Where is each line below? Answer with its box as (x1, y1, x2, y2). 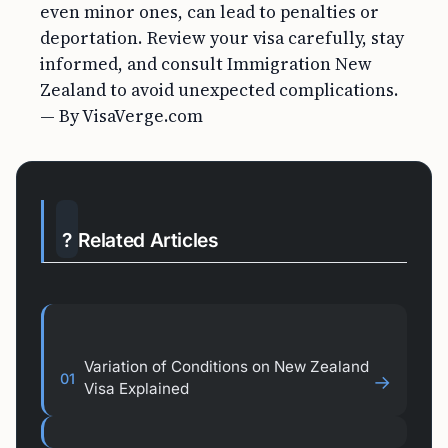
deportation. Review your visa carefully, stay (40, 26, 404, 50)
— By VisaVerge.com (40, 104, 203, 128)
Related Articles (77, 228, 219, 252)
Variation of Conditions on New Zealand (84, 357, 369, 376)
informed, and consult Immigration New (40, 52, 372, 76)
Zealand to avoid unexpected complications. (40, 78, 399, 102)
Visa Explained (84, 379, 189, 398)
